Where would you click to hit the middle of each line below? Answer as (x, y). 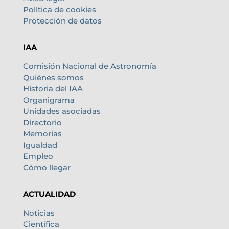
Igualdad (40, 145)
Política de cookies (59, 9)
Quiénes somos (53, 77)
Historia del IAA (53, 88)
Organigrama (49, 100)
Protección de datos (62, 20)
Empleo (38, 156)
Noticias (39, 213)
